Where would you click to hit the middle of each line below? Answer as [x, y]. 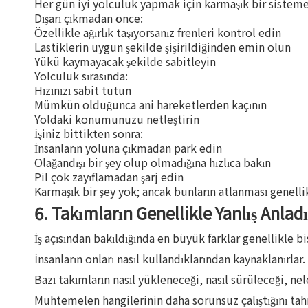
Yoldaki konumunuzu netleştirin [117, 119]
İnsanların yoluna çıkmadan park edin [128, 148]
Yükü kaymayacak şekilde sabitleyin [125, 61]
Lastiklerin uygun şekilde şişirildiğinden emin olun [163, 47]
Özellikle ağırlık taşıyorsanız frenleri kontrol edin [158, 32]
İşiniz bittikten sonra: [89, 133]
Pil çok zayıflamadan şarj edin [109, 177]
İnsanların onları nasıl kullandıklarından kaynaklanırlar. [170, 258]
